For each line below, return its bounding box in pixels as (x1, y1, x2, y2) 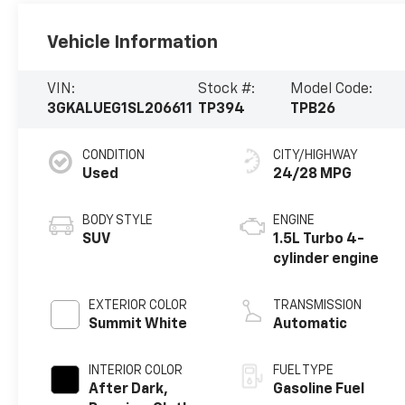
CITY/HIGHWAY (273, 149, 359, 163)
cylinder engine (273, 252, 380, 268)
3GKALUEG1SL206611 (47, 102, 193, 118)
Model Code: (289, 82, 372, 98)
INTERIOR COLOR (89, 364, 184, 378)
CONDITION (82, 149, 146, 163)
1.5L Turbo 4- (273, 232, 365, 248)
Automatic (273, 317, 348, 333)
